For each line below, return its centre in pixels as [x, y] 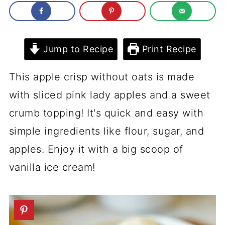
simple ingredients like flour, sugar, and [106, 131]
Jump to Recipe [77, 49]
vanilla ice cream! [52, 167]
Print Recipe [168, 49]
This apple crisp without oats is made [102, 77]
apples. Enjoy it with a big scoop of [96, 149]
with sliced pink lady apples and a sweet [109, 95]
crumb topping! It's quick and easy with [106, 113]
